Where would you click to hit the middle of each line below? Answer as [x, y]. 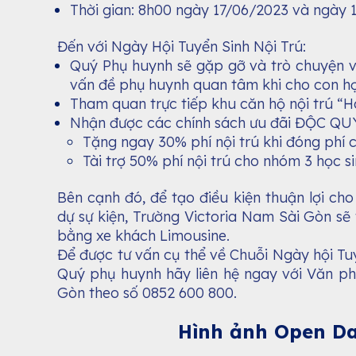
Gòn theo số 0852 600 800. [149, 293]
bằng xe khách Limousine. [143, 236]
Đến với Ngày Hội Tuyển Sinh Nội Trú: [182, 46]
